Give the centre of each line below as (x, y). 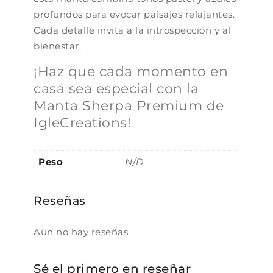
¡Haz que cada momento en (131, 71)
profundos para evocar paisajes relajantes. (134, 14)
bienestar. (57, 46)
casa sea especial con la (116, 88)
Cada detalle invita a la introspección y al (132, 30)
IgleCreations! (82, 122)
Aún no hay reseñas (81, 232)
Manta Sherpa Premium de (129, 105)
